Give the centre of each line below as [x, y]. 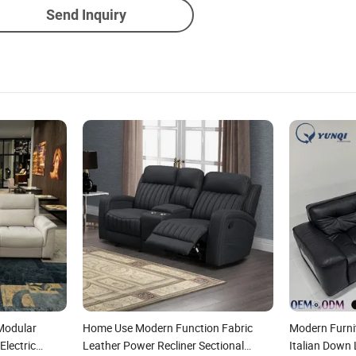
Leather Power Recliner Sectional [163, 345]
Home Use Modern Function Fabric [167, 327]
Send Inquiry [86, 15]
